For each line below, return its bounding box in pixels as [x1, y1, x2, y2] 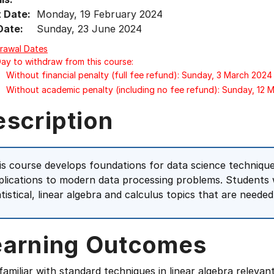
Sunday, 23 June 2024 [37, 23, 142, 35]
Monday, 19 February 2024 [37, 8, 163, 20]
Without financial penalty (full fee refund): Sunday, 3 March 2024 [6, 70, 272, 80]
